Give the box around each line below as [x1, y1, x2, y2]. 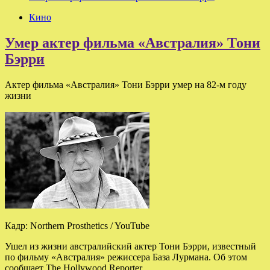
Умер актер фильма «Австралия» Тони [5, 34, 260, 51]
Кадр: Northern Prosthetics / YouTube [5, 220, 149, 231]
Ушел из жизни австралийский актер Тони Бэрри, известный [5, 240, 256, 251]
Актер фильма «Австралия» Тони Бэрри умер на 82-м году [5, 79, 246, 90]
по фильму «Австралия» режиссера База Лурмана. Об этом [5, 251, 247, 262]
